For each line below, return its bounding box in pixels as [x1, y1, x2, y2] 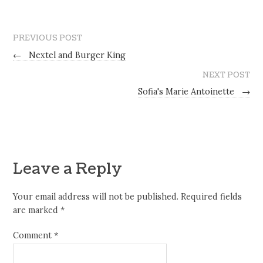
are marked [13, 205, 61, 216]
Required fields [181, 191, 242, 203]
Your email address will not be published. [13, 191, 179, 203]
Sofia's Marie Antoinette [137, 86, 237, 97]
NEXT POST [202, 69, 250, 80]
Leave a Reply [13, 159, 123, 180]
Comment [13, 230, 55, 241]
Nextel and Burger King [26, 49, 126, 60]
